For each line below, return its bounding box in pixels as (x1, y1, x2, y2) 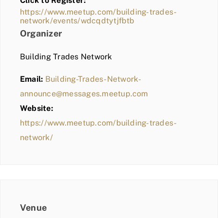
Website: (20, 104, 53, 113)
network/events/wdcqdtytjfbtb (20, 16, 135, 26)
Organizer (20, 28, 62, 39)
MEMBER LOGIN (12, 23, 74, 34)
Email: (20, 74, 43, 84)
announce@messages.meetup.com (20, 89, 148, 99)
